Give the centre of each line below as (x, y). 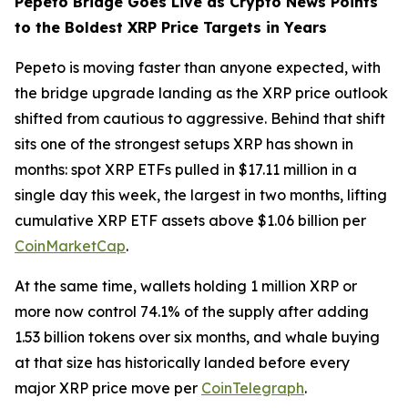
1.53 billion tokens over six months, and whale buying (197, 337)
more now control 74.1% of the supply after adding (192, 312)
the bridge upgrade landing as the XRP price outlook (201, 93)
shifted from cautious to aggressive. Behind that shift (200, 119)
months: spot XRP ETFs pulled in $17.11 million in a (186, 170)
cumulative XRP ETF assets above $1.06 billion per (190, 221)
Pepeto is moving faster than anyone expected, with (198, 68)
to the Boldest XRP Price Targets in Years (171, 28)
